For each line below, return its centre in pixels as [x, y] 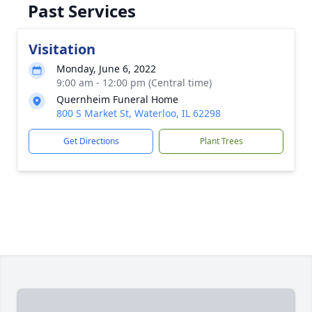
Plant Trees [221, 141]
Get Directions [91, 141]
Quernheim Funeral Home [117, 99]
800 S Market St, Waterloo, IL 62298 [139, 113]
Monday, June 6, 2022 [106, 69]
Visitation [62, 49]
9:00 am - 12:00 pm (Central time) [134, 83]
